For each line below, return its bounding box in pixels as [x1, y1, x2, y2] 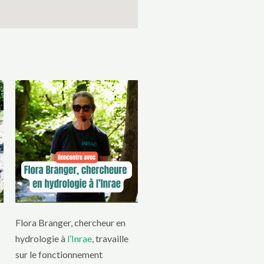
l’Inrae [67, 233, 92, 245]
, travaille [92, 233, 128, 245]
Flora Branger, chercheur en [15, 217, 126, 229]
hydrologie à [15, 233, 67, 245]
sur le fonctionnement [15, 249, 103, 260]
